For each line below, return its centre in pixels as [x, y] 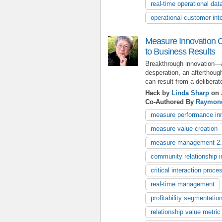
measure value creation [184, 128]
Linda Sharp [190, 93]
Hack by [158, 93]
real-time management [183, 184]
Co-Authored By [170, 102]
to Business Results [180, 51]
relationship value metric [186, 212]
